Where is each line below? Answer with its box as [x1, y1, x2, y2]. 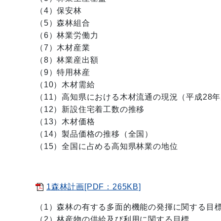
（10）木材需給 [36, 80, 95, 89]
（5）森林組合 [36, 19, 90, 27]
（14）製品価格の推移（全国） [36, 130, 153, 138]
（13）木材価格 [36, 117, 95, 126]
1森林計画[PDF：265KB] [46, 183, 141, 191]
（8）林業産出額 [36, 56, 99, 64]
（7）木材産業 [36, 43, 90, 52]
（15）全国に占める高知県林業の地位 [36, 142, 178, 150]
